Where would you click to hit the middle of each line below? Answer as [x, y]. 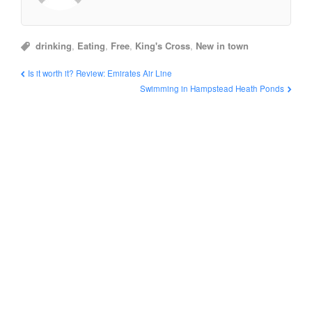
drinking [54, 46]
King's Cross [163, 46]
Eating [92, 46]
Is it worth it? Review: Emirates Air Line [100, 73]
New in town [223, 46]
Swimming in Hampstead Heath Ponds [212, 89]
